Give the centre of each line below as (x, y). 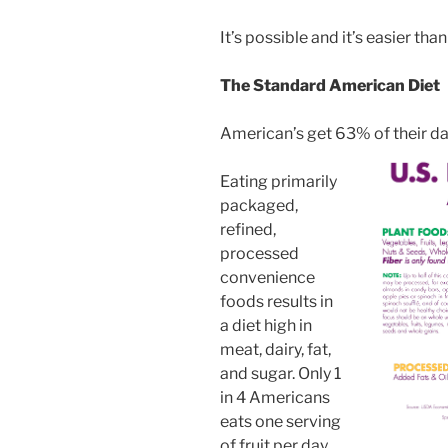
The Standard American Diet (330, 86)
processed (259, 254)
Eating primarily (278, 182)
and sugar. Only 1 (280, 374)
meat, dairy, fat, (275, 350)
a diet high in (266, 326)
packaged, (259, 206)
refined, (248, 230)
